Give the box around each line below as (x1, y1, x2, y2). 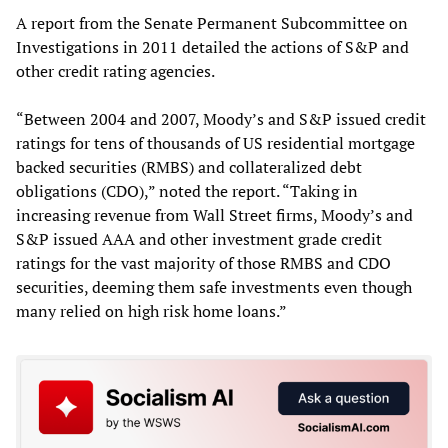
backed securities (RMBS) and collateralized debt (16, 155, 362, 178)
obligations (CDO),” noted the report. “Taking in (16, 179, 358, 202)
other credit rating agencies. (16, 59, 215, 82)
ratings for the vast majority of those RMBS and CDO (16, 251, 391, 274)
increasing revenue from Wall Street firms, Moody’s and (16, 203, 413, 226)
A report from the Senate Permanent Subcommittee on (16, 11, 408, 34)
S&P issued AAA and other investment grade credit (16, 227, 382, 250)
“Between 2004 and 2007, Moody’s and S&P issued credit (16, 107, 426, 130)
